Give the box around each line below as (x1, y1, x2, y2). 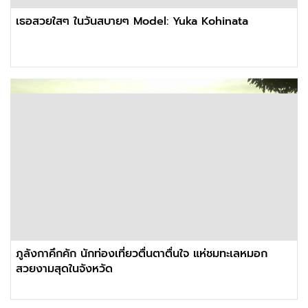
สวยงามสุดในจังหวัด (16, 260, 113, 277)
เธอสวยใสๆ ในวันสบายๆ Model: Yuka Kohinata (16, 12, 248, 30)
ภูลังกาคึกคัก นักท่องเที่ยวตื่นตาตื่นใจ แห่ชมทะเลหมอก (16, 245, 267, 262)
